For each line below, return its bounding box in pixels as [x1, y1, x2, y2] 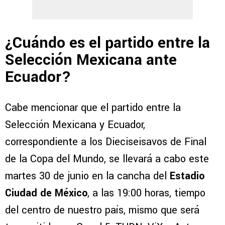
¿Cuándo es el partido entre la [5, 32, 210, 54]
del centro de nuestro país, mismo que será [5, 202, 199, 217]
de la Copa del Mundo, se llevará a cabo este [5, 151, 209, 166]
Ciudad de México [5, 185, 87, 200]
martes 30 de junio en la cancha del [5, 168, 170, 183]
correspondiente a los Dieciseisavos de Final [5, 134, 206, 149]
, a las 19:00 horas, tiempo [87, 185, 205, 200]
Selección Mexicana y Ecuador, [5, 117, 145, 132]
